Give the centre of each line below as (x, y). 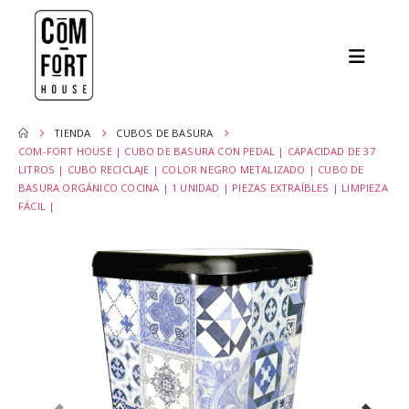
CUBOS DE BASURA (165, 133)
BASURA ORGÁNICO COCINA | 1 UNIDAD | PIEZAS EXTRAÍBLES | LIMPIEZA (203, 188)
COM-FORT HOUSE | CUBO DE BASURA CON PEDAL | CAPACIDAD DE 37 (197, 152)
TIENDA (73, 133)
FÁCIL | (37, 206)
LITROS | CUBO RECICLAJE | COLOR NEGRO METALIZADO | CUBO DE (191, 170)
